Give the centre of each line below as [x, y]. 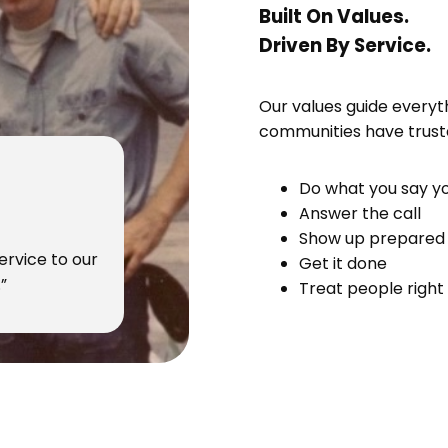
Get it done [343, 264]
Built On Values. [334, 16]
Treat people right [371, 289]
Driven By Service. [345, 45]
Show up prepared [372, 239]
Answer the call [360, 214]
